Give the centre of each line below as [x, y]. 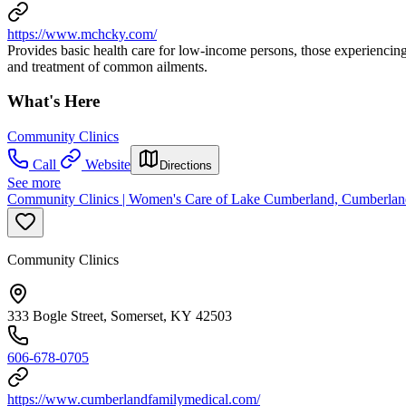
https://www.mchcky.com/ [82, 34]
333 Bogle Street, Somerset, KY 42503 [120, 316]
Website [108, 165]
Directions [186, 166]
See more [34, 183]
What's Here [53, 101]
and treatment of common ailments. [107, 66]
